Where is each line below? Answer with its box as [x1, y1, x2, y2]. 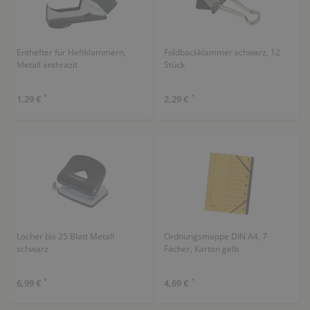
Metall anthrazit [16, 59, 77, 71]
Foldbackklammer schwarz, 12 [163, 46, 280, 58]
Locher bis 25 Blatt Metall [16, 230, 114, 242]
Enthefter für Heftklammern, [16, 46, 126, 58]
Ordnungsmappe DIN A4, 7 [163, 230, 267, 242]
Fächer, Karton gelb [163, 242, 239, 255]
